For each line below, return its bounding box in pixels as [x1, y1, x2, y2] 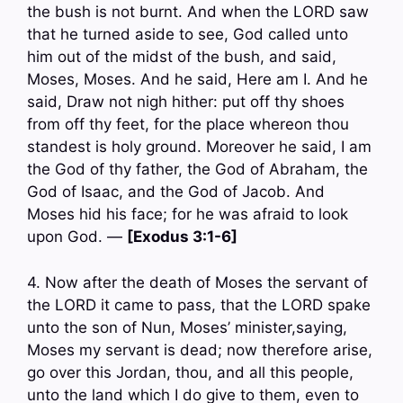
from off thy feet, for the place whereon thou [27, 115, 349, 134]
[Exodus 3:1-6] [127, 228, 237, 246]
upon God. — [27, 228, 127, 246]
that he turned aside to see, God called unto [27, 25, 348, 44]
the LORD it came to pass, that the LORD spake [27, 295, 371, 314]
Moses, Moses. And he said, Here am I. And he [27, 70, 368, 89]
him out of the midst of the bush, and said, [27, 48, 336, 67]
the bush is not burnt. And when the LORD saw [27, 3, 369, 22]
